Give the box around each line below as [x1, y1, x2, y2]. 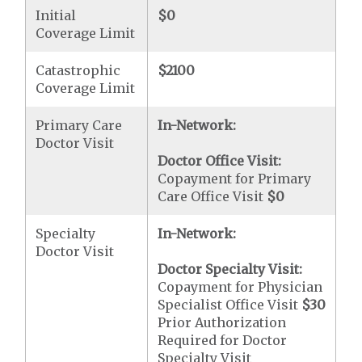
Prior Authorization [158, 314, 287, 330]
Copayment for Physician [158, 278, 323, 295]
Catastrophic [36, 61, 121, 78]
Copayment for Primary [158, 170, 312, 187]
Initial [36, 6, 77, 23]
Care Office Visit [158, 187, 267, 204]
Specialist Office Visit [158, 296, 302, 313]
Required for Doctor [158, 331, 288, 348]
